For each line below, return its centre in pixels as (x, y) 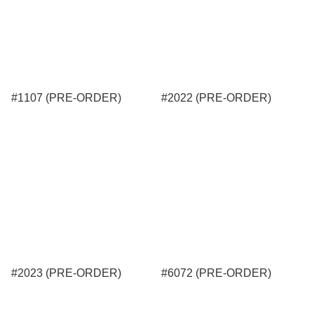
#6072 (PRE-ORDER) (216, 273)
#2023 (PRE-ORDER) (66, 273)
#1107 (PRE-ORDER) (66, 98)
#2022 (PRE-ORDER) (216, 98)
